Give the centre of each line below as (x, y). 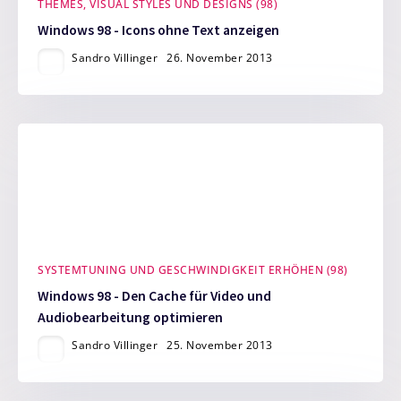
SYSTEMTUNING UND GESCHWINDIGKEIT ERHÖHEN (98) (193, 270)
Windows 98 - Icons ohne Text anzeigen (159, 30)
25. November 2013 (220, 346)
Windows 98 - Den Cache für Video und (155, 296)
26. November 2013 (220, 57)
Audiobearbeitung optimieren (131, 318)
